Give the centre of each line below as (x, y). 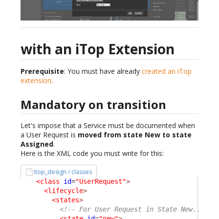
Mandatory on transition (93, 104)
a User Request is (49, 134)
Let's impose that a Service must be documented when (108, 125)
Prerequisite (42, 71)
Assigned (37, 144)
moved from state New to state (135, 134)
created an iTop (167, 71)
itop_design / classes (63, 172)
